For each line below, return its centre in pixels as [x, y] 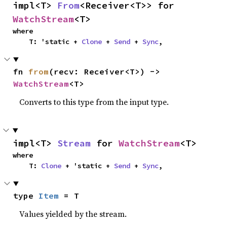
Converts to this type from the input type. [94, 102]
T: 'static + [55, 42]
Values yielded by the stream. [73, 214]
